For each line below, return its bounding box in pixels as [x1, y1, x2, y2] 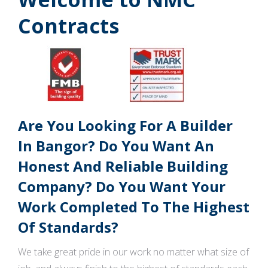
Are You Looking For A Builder [18, 115, 233, 135]
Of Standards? [18, 217, 118, 237]
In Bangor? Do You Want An [18, 136, 214, 156]
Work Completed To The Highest [18, 197, 249, 217]
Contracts [18, 12, 119, 39]
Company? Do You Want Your [18, 176, 226, 196]
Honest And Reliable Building [18, 156, 228, 176]
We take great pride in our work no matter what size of [18, 245, 249, 258]
